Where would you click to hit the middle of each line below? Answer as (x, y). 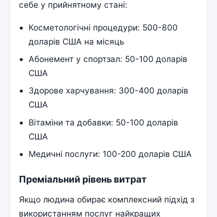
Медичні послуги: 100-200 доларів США (110, 154)
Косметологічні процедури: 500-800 (103, 28)
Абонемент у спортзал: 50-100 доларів (108, 59)
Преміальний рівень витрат (83, 179)
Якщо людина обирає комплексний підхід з (107, 199)
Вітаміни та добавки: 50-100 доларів (104, 122)
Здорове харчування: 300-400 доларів (109, 91)
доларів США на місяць (77, 42)
